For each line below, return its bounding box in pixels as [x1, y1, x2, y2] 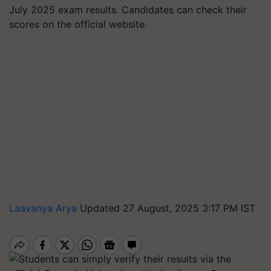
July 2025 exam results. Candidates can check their [9, 4, 247, 16]
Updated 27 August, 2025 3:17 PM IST [80, 202, 255, 214]
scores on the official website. [9, 18, 147, 30]
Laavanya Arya [9, 202, 80, 214]
